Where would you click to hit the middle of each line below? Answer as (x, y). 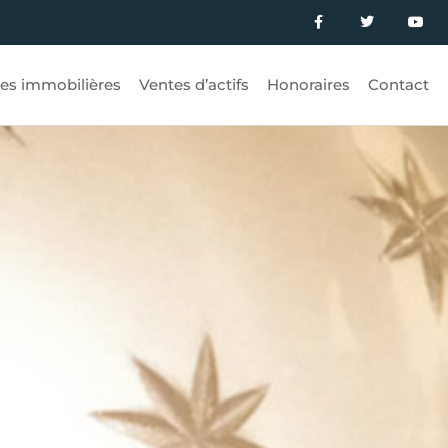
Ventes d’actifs (193, 84)
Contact (398, 84)
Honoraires (308, 84)
